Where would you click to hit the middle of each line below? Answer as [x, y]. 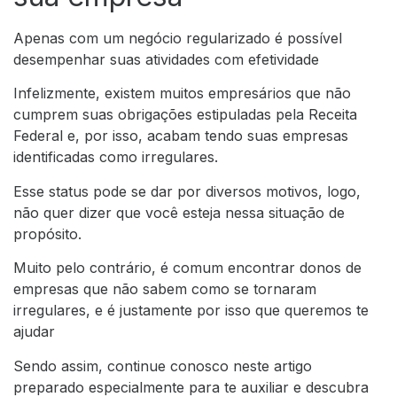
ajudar [34, 332]
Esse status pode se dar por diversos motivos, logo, [187, 191]
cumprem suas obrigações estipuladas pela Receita [185, 115]
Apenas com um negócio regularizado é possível [178, 39]
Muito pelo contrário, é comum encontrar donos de [187, 268]
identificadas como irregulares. [116, 157]
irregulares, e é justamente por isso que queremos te [191, 311]
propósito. [47, 234]
